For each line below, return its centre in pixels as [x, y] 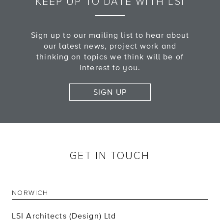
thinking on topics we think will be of [110, 57]
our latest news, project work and [110, 46]
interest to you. [110, 68]
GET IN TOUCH [110, 156]
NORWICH [30, 193]
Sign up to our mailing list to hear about [110, 35]
